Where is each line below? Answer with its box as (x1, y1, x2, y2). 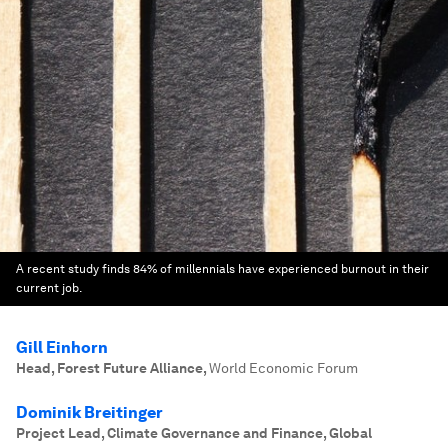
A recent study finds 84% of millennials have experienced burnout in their (16, 262, 429, 276)
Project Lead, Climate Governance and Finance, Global (16, 425, 372, 441)
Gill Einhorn (16, 338, 108, 357)
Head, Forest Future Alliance (16, 360, 203, 376)
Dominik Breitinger (16, 403, 163, 422)
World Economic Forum (209, 360, 358, 376)
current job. (16, 281, 82, 295)
